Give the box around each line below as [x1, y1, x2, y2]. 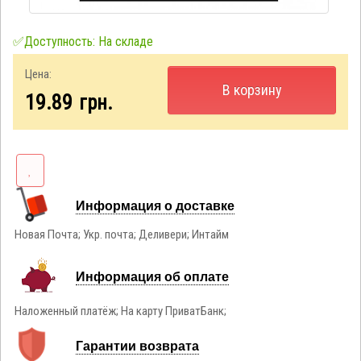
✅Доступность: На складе [12, 33, 153, 49]
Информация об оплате [75, 266, 229, 285]
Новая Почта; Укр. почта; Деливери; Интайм [15, 226, 230, 242]
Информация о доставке [75, 195, 234, 214]
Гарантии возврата [75, 335, 199, 355]
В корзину [222, 81, 282, 98]
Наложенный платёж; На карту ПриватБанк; [15, 303, 227, 318]
